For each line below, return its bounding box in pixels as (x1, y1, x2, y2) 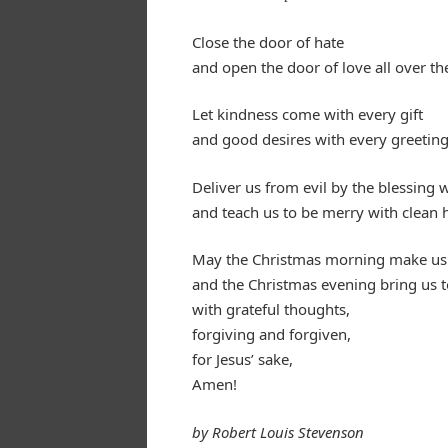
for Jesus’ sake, (192, 349, 293, 370)
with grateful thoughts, (192, 299, 350, 320)
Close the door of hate (192, 31, 344, 52)
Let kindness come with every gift (192, 104, 423, 125)
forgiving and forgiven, (192, 324, 351, 345)
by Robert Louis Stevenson (192, 421, 364, 442)
